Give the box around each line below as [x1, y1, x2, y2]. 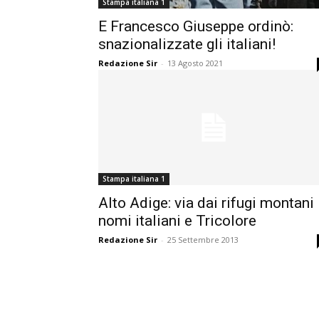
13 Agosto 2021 [167, 58, 223, 69]
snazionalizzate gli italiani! [98, 36, 276, 53]
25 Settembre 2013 [167, 234, 239, 246]
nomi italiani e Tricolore [98, 212, 256, 230]
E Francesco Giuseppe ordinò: [98, 18, 293, 36]
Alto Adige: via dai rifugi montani [98, 194, 314, 212]
